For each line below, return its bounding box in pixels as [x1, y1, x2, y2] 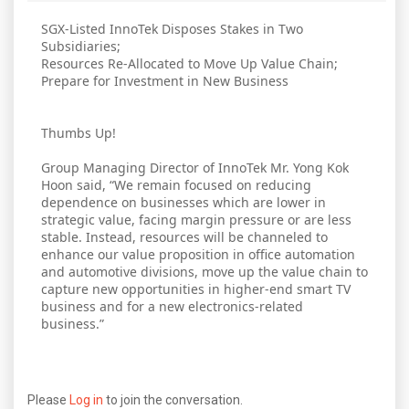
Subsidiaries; [41, 37, 121, 56]
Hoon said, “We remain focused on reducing [41, 176, 311, 194]
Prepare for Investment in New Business [41, 72, 288, 90]
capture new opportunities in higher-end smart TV [41, 280, 351, 299]
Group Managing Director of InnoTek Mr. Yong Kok [41, 159, 349, 177]
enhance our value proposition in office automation [41, 246, 355, 264]
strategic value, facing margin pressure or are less [41, 211, 351, 229]
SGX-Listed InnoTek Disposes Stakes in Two [41, 20, 303, 38]
